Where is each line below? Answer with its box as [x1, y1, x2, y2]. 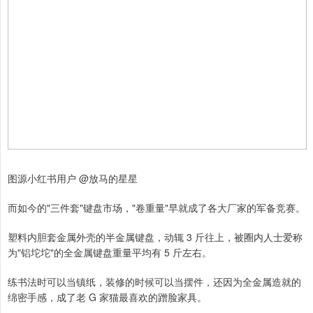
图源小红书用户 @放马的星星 [8, 171, 138, 186]
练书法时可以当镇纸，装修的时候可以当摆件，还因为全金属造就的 [8, 275, 301, 289]
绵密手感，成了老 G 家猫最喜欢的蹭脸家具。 [8, 290, 207, 305]
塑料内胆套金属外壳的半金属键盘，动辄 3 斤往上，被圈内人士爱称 [8, 230, 303, 245]
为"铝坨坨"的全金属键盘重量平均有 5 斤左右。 [8, 245, 212, 260]
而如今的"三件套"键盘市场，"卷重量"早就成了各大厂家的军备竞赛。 [8, 201, 305, 215]
